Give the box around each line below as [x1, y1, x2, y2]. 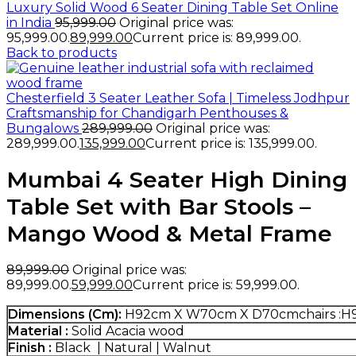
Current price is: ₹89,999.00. [133, 30, 301, 45]
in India [6, 15, 55, 30]
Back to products [6, 45, 117, 60]
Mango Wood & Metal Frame [6, 219, 332, 247]
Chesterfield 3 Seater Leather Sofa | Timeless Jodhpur [6, 91, 350, 106]
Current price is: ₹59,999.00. [133, 277, 300, 292]
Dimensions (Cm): [8, 306, 125, 322]
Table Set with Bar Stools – [6, 192, 311, 220]
